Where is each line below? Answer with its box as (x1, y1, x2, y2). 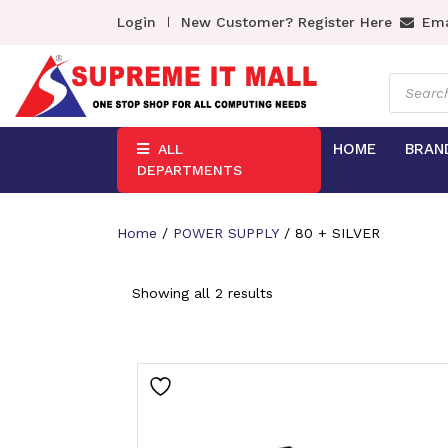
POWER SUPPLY (173, 225, 279, 241)
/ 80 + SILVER (279, 225, 380, 241)
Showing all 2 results (132, 285, 273, 301)
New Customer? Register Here (181, 14, 392, 30)
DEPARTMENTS (137, 162, 242, 178)
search (387, 85, 432, 101)
